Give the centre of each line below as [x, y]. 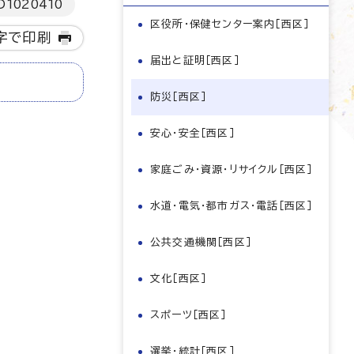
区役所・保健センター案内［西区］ [230, 24]
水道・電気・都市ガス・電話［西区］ [232, 206]
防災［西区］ [179, 97]
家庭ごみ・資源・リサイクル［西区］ [232, 169]
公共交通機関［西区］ [201, 242]
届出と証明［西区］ [195, 60]
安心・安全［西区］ [192, 133]
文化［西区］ [179, 279]
